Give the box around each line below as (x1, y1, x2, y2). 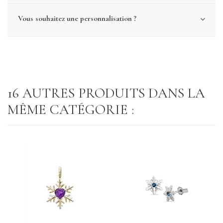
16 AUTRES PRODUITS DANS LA (7, 84, 205, 102)
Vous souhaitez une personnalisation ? (18, 13, 136, 23)
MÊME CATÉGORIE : (7, 101, 134, 118)
